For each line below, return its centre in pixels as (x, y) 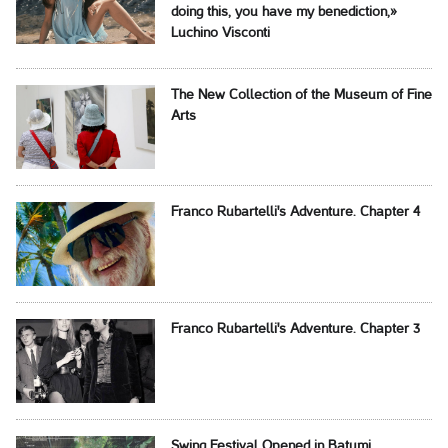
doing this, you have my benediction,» (283, 13)
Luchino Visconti (220, 34)
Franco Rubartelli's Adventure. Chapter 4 (295, 213)
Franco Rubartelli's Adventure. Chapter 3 (295, 330)
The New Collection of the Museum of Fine (301, 96)
